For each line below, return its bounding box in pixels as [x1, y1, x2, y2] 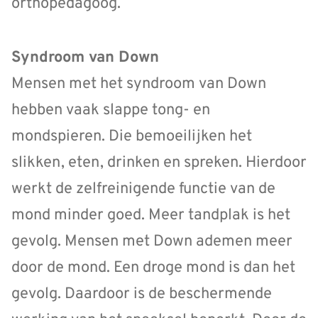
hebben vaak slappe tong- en [11, 101, 210, 121]
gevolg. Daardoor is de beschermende [11, 285, 272, 305]
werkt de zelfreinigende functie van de [11, 180, 275, 199]
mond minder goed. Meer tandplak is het [11, 206, 290, 226]
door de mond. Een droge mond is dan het [11, 258, 295, 278]
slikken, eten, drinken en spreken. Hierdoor [11, 153, 307, 173]
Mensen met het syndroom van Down [11, 75, 266, 94]
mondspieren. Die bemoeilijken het [11, 127, 252, 147]
